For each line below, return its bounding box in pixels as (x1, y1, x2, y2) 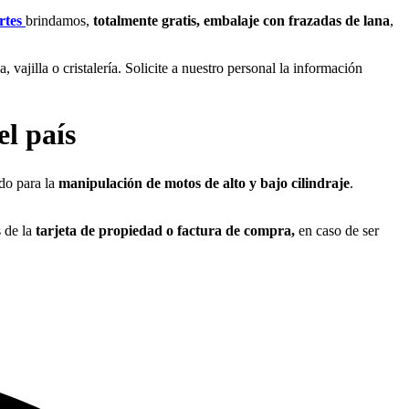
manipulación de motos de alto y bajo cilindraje (58, 175, 350, 192)
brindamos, (26, 13, 93, 28)
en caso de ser (295, 223, 379, 239)
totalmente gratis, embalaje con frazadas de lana (93, 13, 390, 28)
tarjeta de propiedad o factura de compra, (36, 223, 295, 239)
